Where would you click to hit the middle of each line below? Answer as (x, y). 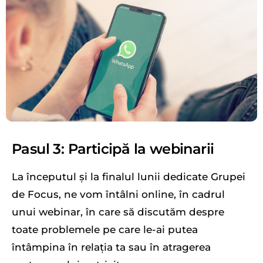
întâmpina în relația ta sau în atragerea (111, 247)
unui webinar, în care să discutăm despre (118, 212)
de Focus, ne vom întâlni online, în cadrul (118, 194)
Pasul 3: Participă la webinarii (113, 149)
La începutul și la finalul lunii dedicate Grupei (129, 176)
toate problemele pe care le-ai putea (105, 229)
